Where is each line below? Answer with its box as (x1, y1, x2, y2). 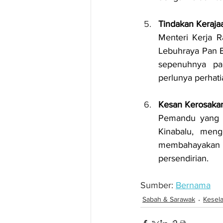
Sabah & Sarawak (142, 195, 195, 204)
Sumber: (140, 180, 176, 190)
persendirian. (158, 153, 209, 163)
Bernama (176, 180, 211, 190)
